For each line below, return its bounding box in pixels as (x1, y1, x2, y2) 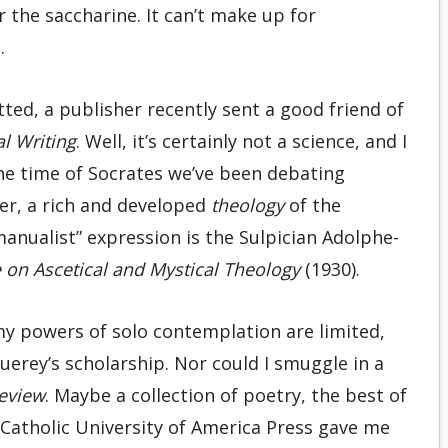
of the (284, 193, 341, 217)
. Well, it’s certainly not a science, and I (76, 129, 407, 153)
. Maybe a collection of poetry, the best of (45, 383, 407, 407)
